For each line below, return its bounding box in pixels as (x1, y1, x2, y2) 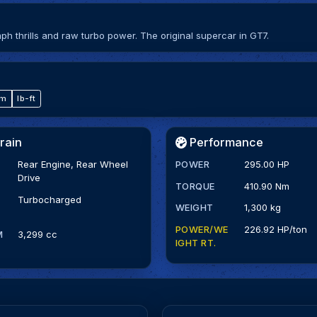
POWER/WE (175, 224, 229, 236)
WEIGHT (175, 202, 214, 214)
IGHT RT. (175, 237, 217, 249)
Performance (186, 135, 263, 150)
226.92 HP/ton (243, 224, 307, 236)
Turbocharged (18, 193, 82, 205)
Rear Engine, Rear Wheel (18, 158, 129, 170)
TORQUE (175, 180, 215, 192)
